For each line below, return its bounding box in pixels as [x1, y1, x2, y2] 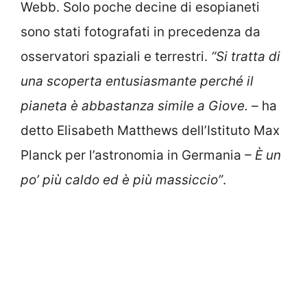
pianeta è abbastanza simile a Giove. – [21, 98, 262, 114]
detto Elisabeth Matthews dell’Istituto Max [21, 123, 280, 139]
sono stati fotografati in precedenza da [21, 24, 260, 40]
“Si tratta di [211, 49, 280, 65]
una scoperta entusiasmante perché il [21, 73, 254, 90]
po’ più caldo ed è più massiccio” [21, 172, 223, 188]
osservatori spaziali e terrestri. [21, 49, 211, 65]
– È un [241, 147, 281, 164]
